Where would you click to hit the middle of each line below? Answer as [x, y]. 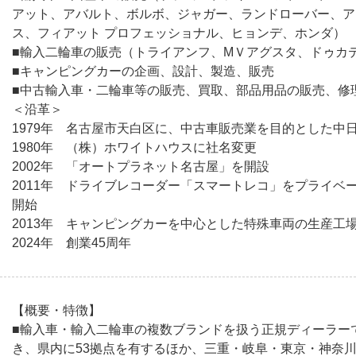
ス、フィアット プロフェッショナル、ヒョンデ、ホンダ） [179, 33]
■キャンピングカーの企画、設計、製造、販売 [143, 71]
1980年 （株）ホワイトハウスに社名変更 [134, 147]
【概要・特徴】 [56, 310]
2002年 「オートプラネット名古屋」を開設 [141, 166]
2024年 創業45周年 [72, 243]
